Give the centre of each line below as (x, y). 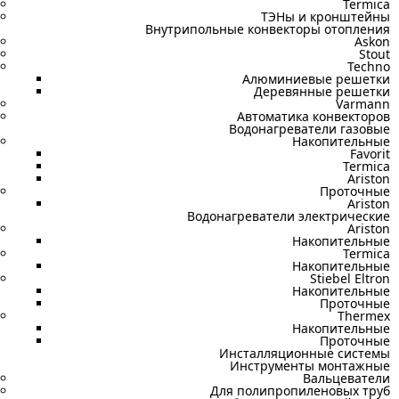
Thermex (364, 316)
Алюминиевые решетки (316, 79)
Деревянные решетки (322, 91)
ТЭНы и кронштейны (326, 16)
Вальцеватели (346, 378)
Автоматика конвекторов (313, 116)
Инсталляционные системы (305, 353)
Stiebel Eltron (350, 278)
